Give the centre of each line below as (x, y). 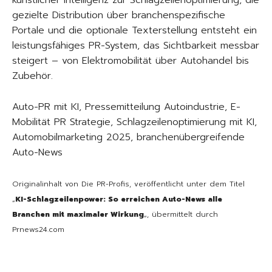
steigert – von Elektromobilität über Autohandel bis (131, 61)
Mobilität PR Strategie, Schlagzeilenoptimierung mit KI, (134, 122)
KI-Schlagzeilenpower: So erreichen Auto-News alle (119, 199)
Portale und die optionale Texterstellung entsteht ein (134, 31)
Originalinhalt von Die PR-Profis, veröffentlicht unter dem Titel (128, 184)
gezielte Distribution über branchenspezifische (119, 15)
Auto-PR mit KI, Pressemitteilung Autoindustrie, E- (126, 107)
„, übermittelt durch (181, 215)
